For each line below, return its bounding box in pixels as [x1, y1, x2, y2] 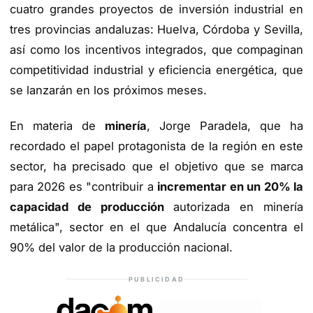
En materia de [10, 119, 105, 133]
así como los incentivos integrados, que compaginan [10, 43, 303, 57]
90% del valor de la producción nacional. [10, 240, 233, 255]
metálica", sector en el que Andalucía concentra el [10, 220, 303, 235]
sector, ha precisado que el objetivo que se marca [10, 159, 303, 174]
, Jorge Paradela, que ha [147, 119, 303, 133]
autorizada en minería [173, 200, 303, 214]
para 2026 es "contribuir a [10, 180, 158, 194]
